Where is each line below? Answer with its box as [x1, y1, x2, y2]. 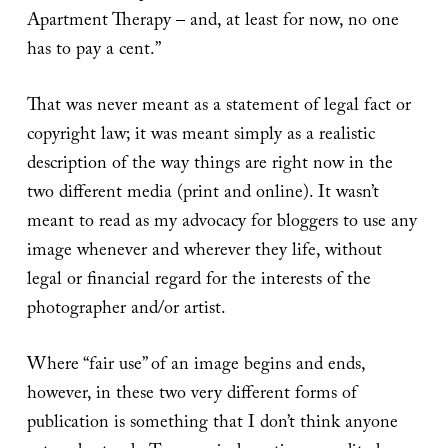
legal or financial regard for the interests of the [26, 265, 371, 297]
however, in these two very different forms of [26, 379, 357, 411]
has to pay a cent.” [26, 35, 161, 67]
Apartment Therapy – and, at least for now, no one [26, 6, 399, 38]
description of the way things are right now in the [26, 149, 393, 181]
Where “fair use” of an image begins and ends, [26, 350, 365, 382]
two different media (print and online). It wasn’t [26, 178, 379, 210]
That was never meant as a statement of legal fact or [26, 91, 411, 123]
